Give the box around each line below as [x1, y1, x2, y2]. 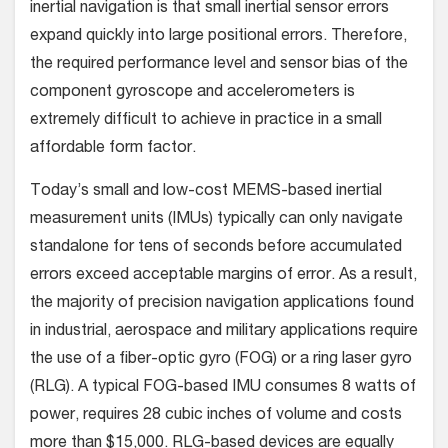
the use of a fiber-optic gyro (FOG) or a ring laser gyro [30, 352, 412, 369]
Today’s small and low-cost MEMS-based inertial [30, 184, 382, 201]
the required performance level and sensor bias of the [30, 57, 408, 74]
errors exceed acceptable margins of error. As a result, [30, 268, 417, 285]
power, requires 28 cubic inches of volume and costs [30, 408, 402, 425]
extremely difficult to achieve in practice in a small [30, 113, 382, 130]
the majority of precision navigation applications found [30, 296, 414, 313]
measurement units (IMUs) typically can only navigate [30, 212, 403, 229]
